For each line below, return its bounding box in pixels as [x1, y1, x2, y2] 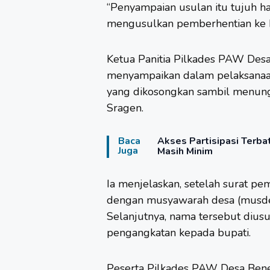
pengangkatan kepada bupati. [107, 225, 251, 240]
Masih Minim [157, 145, 213, 159]
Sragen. [107, 100, 144, 115]
